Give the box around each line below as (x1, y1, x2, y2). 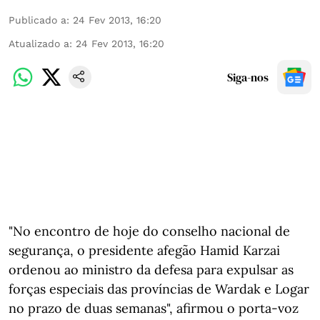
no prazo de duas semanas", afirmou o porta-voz (9, 300, 299, 316)
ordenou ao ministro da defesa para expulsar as (9, 261, 294, 278)
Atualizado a (9, 38, 69, 49)
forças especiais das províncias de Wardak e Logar (9, 281, 309, 297)
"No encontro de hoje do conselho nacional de (9, 223, 290, 239)
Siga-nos (227, 69, 269, 85)
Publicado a (9, 14, 66, 26)
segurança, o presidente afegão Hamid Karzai (9, 242, 280, 259)
